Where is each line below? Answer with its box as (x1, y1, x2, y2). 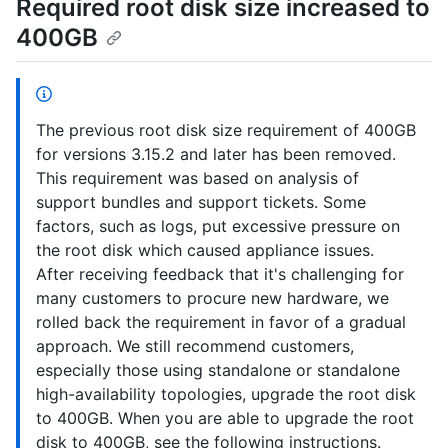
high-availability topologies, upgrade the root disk (36, 383, 416, 404)
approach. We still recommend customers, (36, 335, 354, 356)
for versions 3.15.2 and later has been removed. (36, 143, 396, 164)
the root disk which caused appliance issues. (36, 239, 374, 260)
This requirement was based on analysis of (36, 167, 359, 188)
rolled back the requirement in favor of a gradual (36, 311, 406, 332)
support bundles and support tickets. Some (36, 191, 366, 212)
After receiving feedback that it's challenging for (36, 263, 404, 284)
